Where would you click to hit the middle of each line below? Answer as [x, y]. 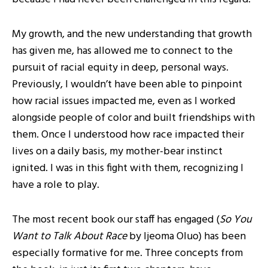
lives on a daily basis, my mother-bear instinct [117, 152]
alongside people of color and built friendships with [133, 118]
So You [236, 220]
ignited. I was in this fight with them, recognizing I [128, 168]
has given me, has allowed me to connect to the [122, 51]
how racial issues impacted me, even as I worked [124, 101]
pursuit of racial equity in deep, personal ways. [120, 68]
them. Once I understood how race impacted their [128, 135]
